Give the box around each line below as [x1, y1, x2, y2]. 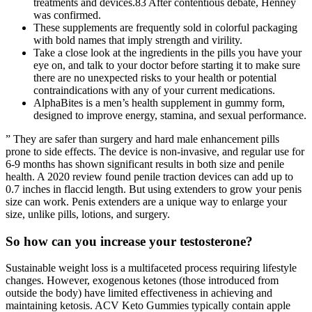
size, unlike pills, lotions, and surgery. [6, 208, 170, 220]
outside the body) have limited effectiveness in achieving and [6, 287, 272, 299]
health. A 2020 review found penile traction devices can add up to [6, 170, 293, 182]
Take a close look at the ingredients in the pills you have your [33, 46, 302, 58]
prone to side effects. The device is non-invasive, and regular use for [6, 145, 304, 157]
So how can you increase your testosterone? [6, 233, 253, 249]
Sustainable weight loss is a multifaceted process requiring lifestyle [6, 262, 297, 274]
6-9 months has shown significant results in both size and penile [6, 157, 284, 170]
